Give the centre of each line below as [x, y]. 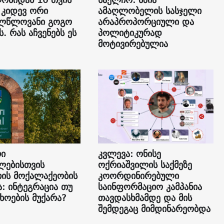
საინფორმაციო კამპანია [150, 187]
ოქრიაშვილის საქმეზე [145, 165]
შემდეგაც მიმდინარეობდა [154, 209]
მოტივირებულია [133, 44]
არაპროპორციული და [146, 22]
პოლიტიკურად [130, 33]
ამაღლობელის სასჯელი [149, 11]
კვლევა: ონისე [129, 154]
